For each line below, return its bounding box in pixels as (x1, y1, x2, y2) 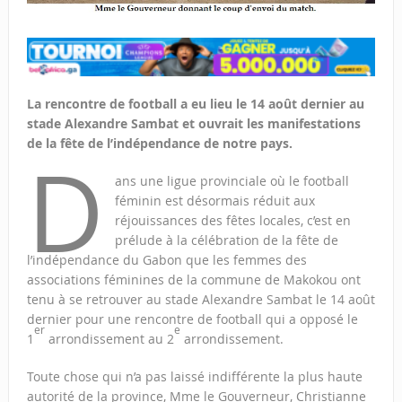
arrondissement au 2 (44, 330, 174, 348)
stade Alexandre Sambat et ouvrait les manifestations (26, 115, 361, 133)
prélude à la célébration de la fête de (114, 232, 338, 249)
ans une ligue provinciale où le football (114, 172, 349, 190)
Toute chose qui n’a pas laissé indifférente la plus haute (26, 368, 363, 386)
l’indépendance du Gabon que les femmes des (26, 251, 307, 269)
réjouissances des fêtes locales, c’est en (114, 212, 351, 230)
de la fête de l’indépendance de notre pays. (26, 135, 293, 153)
